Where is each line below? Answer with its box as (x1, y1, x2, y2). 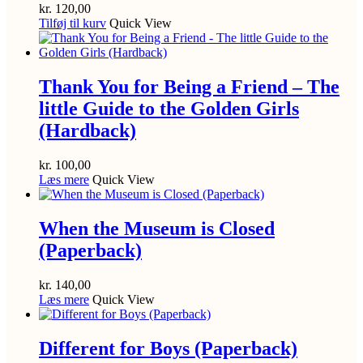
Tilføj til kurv (39, 16, 106, 31)
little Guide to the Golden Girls (39, 98, 299, 120)
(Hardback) (39, 120, 136, 142)
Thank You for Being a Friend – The (39, 76, 340, 98)
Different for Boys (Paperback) (39, 337, 297, 359)
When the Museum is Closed (39, 217, 275, 239)
